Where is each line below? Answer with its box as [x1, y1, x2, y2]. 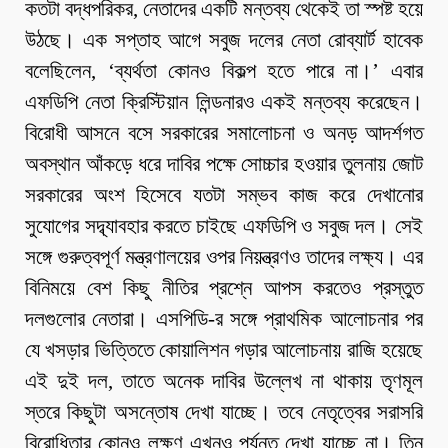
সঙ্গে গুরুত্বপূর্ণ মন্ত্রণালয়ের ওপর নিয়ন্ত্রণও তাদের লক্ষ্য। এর [25, 245, 423, 270]
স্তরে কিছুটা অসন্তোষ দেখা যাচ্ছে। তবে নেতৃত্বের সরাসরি [25, 400, 423, 425]
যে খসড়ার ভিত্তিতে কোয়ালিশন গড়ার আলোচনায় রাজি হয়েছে [25, 338, 423, 363]
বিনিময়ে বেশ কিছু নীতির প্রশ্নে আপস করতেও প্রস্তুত [25, 276, 423, 301]
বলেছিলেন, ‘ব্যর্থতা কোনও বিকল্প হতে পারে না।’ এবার [25, 59, 423, 84]
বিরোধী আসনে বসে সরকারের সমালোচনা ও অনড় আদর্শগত [25, 121, 423, 146]
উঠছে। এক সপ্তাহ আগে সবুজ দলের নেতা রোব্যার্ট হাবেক [25, 28, 423, 53]
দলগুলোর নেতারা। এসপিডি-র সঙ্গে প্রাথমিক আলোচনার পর [25, 307, 423, 332]
